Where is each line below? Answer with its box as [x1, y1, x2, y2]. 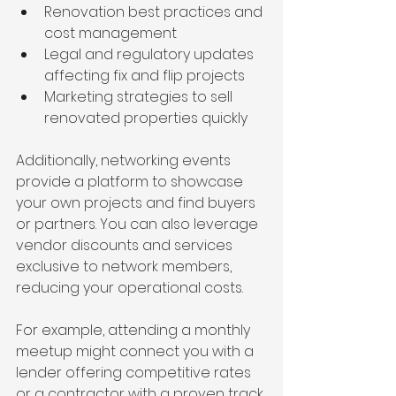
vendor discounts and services [16, 235, 236, 256]
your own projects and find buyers [16, 193, 259, 214]
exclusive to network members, [16, 256, 235, 278]
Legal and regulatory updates [44, 44, 257, 65]
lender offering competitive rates [16, 362, 255, 384]
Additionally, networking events [16, 150, 234, 171]
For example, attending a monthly [16, 320, 254, 341]
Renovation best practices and [44, 2, 266, 23]
